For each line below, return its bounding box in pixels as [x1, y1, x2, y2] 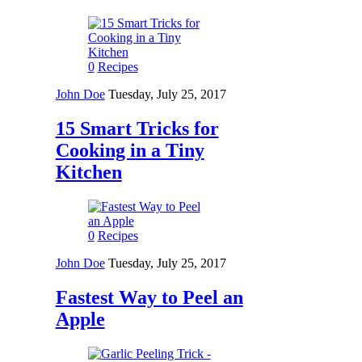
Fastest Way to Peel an [55, 286, 243, 308]
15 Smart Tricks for [55, 118, 219, 140]
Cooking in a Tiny [55, 140, 204, 162]
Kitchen [55, 162, 122, 183]
